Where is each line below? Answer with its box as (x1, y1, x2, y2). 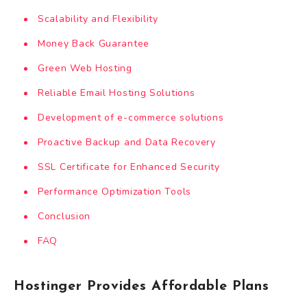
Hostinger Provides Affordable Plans (14, 280, 269, 294)
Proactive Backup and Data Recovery (38, 136, 216, 149)
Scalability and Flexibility (38, 12, 158, 26)
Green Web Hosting (38, 62, 132, 75)
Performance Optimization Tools (38, 185, 191, 199)
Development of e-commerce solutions (38, 111, 224, 125)
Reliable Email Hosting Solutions (38, 86, 195, 100)
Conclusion (38, 210, 90, 223)
